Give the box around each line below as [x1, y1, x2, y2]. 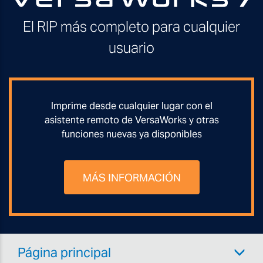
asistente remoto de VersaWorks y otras [44, 114, 219, 127]
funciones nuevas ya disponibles [61, 128, 202, 141]
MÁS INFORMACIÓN [82, 170, 181, 184]
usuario [109, 39, 154, 58]
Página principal [18, 244, 111, 261]
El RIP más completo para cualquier [23, 18, 240, 36]
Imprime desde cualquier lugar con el [50, 100, 213, 113]
